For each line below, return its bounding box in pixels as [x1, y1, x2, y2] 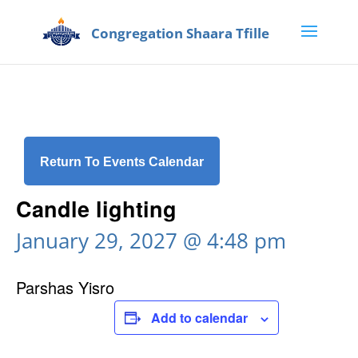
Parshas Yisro [16, 276, 114, 299]
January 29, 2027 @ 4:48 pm [16, 226, 286, 255]
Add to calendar [151, 308, 248, 327]
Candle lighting [16, 193, 177, 224]
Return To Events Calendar [40, 155, 204, 169]
